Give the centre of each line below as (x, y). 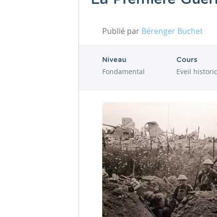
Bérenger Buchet (172, 31)
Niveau (114, 60)
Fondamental (124, 71)
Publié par (122, 31)
